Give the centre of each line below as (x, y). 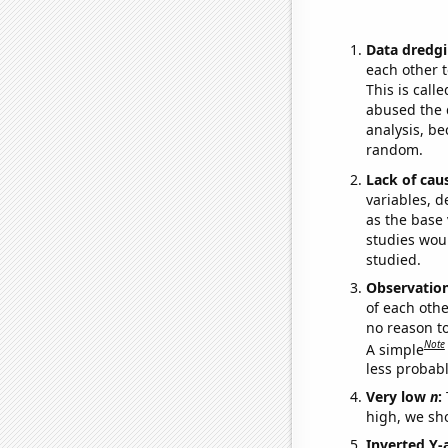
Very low (397, 397)
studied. (393, 259)
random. (394, 149)
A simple (394, 349)
